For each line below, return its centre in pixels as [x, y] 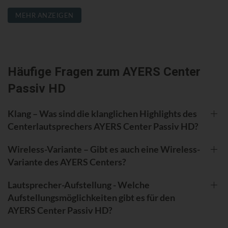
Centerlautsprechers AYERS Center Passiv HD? [103, 126]
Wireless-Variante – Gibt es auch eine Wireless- [104, 149]
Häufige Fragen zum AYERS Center [104, 72]
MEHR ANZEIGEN [45, 15]
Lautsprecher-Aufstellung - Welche [79, 184]
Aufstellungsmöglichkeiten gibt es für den [91, 197]
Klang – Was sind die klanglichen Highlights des [102, 113]
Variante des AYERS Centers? [67, 162]
